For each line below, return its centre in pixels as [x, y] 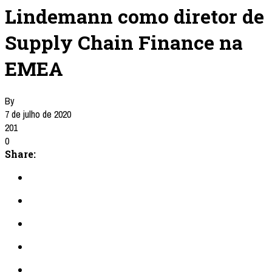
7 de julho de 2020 [38, 114]
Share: [20, 154]
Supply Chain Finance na [124, 42]
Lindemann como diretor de [134, 16]
